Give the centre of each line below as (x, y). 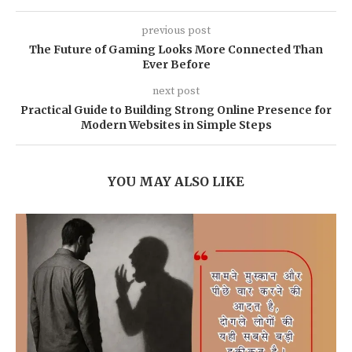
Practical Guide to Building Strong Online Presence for (176, 110)
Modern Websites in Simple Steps (176, 125)
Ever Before (176, 64)
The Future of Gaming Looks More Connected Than (176, 49)
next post (176, 91)
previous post (176, 31)
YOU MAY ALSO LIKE (176, 181)
